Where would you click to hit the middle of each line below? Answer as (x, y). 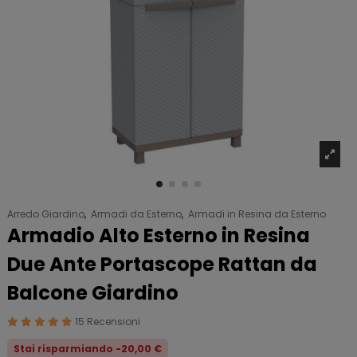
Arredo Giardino (46, 214)
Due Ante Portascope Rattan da (162, 264)
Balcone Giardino (93, 292)
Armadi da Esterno (136, 214)
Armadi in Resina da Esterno (257, 214)
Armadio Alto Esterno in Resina (159, 235)
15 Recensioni (108, 322)
